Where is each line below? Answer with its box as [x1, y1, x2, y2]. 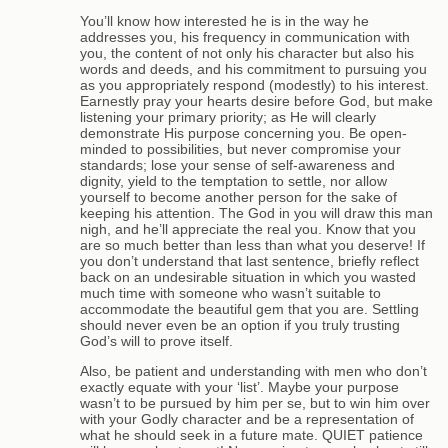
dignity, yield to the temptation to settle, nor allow [80, 172, 387, 189]
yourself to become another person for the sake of [80, 188, 397, 205]
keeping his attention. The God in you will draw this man [80, 204, 433, 221]
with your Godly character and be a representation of [80, 411, 414, 428]
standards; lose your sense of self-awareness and [80, 156, 395, 173]
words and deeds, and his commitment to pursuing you [80, 60, 427, 77]
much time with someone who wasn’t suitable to [80, 284, 381, 301]
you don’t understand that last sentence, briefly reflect [80, 252, 419, 269]
